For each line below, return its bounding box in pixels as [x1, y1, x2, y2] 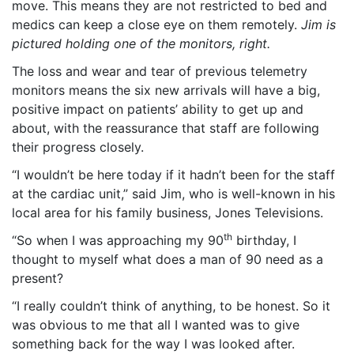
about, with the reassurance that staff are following [12, 119, 319, 136]
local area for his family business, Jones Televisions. [12, 204, 323, 220]
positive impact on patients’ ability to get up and [12, 100, 303, 117]
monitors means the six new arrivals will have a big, [12, 81, 320, 98]
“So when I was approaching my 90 [12, 232, 224, 248]
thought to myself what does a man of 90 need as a [12, 250, 323, 267]
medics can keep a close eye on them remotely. [12, 16, 301, 32]
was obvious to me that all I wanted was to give [12, 316, 299, 333]
